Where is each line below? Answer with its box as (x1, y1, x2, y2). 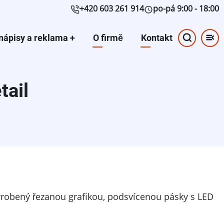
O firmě (93, 32, 123, 43)
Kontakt (141, 32, 172, 43)
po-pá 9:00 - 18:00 (153, 2, 219, 14)
